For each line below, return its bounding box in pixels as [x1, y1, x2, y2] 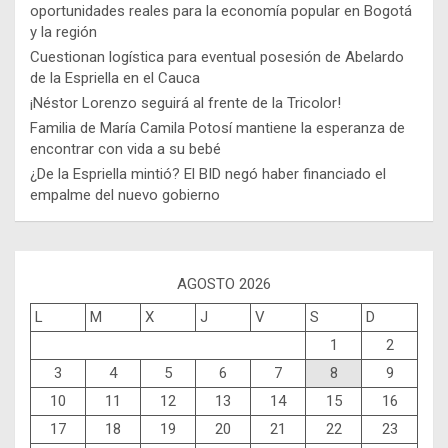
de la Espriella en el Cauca [30, 68, 200, 87]
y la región [30, 22, 97, 41]
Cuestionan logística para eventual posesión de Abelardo [30, 47, 404, 66]
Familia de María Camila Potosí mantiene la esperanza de [30, 118, 405, 137]
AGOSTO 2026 [177, 274, 271, 293]
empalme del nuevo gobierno [30, 185, 220, 204]
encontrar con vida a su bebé [30, 139, 221, 158]
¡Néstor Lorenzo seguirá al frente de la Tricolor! [30, 93, 341, 112]
